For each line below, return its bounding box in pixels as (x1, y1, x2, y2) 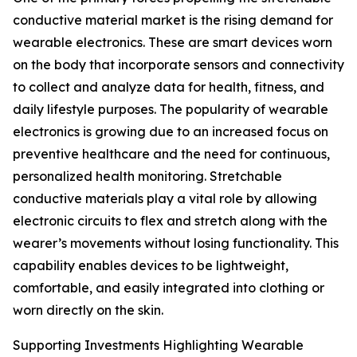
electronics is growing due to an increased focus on (13, 124, 328, 140)
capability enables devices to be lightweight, (13, 257, 288, 274)
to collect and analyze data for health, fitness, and (13, 79, 324, 96)
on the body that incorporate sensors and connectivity (13, 57, 344, 73)
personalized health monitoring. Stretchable (13, 168, 282, 185)
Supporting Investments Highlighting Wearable (13, 337, 304, 354)
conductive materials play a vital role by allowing (13, 190, 317, 207)
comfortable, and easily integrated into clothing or (13, 280, 324, 296)
